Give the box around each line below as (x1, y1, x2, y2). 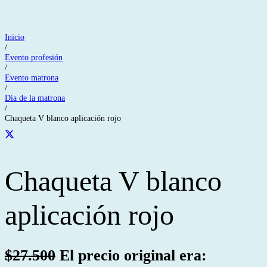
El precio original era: (60, 247, 207, 265)
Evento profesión (5, 52, 63, 62)
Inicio (5, 32, 24, 42)
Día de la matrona (5, 93, 65, 103)
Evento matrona (5, 73, 58, 82)
